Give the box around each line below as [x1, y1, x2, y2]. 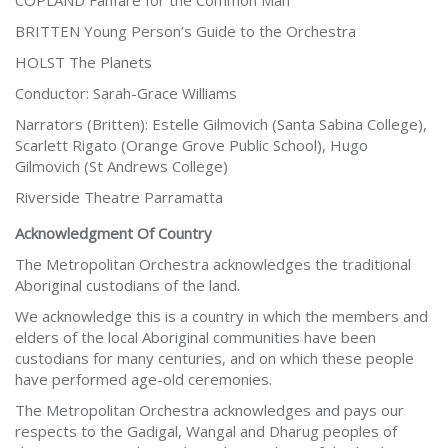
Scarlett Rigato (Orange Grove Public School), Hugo [15, 135, 368, 156]
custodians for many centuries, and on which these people [15, 348, 414, 369]
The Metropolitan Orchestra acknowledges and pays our [15, 400, 404, 421]
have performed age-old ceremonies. [15, 369, 272, 390]
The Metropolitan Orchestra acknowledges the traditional [15, 254, 411, 275]
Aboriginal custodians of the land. [15, 275, 240, 296]
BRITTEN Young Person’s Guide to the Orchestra [15, 21, 356, 42]
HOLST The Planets [15, 52, 152, 73]
